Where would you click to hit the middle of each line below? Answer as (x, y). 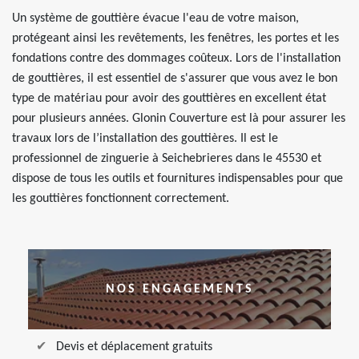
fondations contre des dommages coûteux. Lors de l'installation (176, 58)
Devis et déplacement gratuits (134, 347)
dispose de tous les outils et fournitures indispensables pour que (177, 179)
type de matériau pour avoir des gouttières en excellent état (169, 99)
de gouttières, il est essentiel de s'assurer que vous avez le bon (175, 79)
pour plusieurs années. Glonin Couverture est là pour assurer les (179, 119)
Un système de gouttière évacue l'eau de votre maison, (155, 18)
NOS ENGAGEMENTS (179, 289)
